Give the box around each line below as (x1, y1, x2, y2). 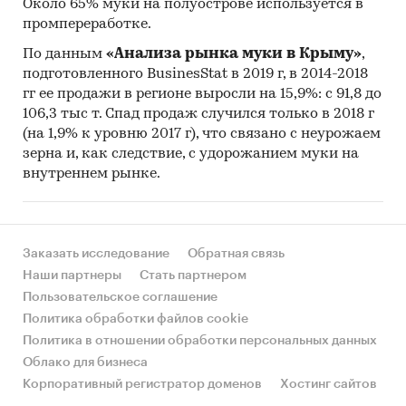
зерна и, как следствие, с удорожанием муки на (23, 147, 359, 162)
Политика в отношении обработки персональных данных (23, 334, 377, 347)
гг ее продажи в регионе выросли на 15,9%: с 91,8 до (23, 87, 382, 102)
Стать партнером (140, 269, 246, 282)
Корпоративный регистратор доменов (23, 378, 262, 391)
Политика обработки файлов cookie (23, 313, 248, 325)
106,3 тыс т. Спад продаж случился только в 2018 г (23, 107, 374, 122)
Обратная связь (188, 247, 285, 260)
